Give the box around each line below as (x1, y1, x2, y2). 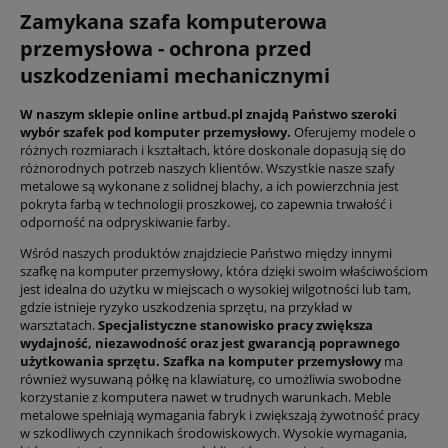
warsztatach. (20, 315, 95, 334)
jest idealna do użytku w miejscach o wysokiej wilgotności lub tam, (20, 279, 411, 298)
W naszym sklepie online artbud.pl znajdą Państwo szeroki (20, 104, 397, 123)
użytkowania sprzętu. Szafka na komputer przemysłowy (20, 351, 384, 370)
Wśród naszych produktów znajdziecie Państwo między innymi (20, 243, 392, 262)
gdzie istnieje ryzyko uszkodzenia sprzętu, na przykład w (20, 297, 352, 316)
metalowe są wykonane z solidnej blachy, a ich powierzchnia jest (20, 176, 399, 195)
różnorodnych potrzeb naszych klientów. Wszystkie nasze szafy (20, 158, 395, 177)
